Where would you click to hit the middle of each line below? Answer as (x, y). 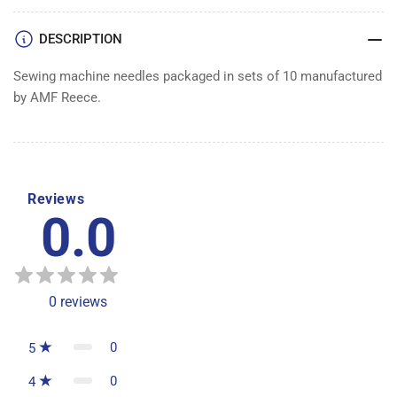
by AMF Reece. (57, 97)
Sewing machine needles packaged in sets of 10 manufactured (198, 76)
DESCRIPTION (81, 39)
